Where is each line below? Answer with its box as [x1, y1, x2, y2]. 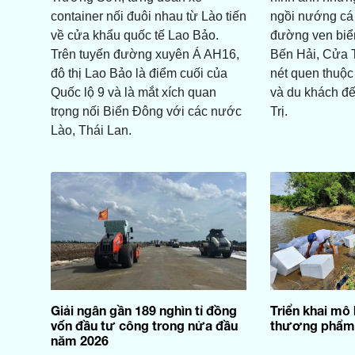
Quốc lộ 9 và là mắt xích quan [50, 86, 216, 100]
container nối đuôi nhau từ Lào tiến [50, 10, 246, 24]
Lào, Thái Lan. [50, 124, 132, 138]
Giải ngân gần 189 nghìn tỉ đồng [50, 302, 237, 318]
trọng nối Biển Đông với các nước [50, 105, 242, 119]
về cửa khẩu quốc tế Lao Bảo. [50, 29, 219, 43]
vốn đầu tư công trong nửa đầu [50, 317, 238, 333]
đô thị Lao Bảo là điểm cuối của [50, 67, 227, 81]
